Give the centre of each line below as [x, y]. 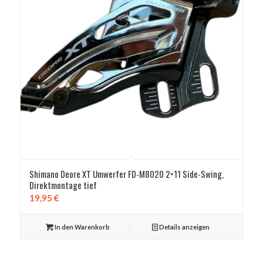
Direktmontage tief [63, 185]
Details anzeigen [184, 227]
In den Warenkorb [81, 227]
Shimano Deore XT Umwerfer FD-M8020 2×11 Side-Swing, [126, 173]
